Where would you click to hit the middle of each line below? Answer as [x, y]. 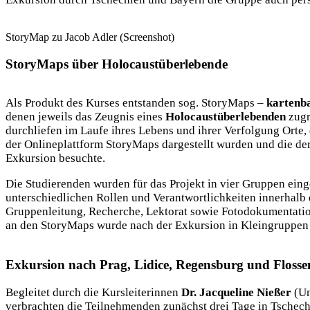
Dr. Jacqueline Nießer [236, 292]
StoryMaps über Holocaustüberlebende [117, 64]
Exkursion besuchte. [55, 158]
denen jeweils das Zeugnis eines [85, 117]
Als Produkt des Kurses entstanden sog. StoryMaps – [136, 103]
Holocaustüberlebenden [227, 117]
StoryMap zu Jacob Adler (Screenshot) [90, 37]
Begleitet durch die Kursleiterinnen [93, 292]
